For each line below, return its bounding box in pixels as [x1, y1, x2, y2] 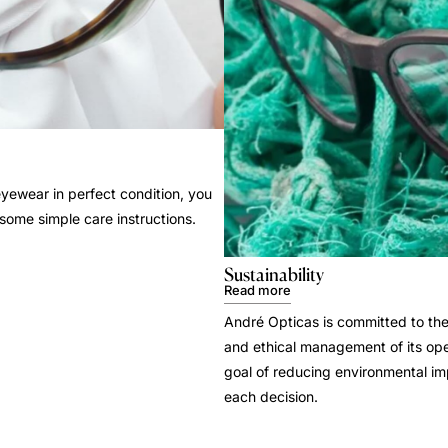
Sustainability [224, 263, 324, 286]
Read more [224, 282, 291, 299]
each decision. [224, 388, 318, 406]
